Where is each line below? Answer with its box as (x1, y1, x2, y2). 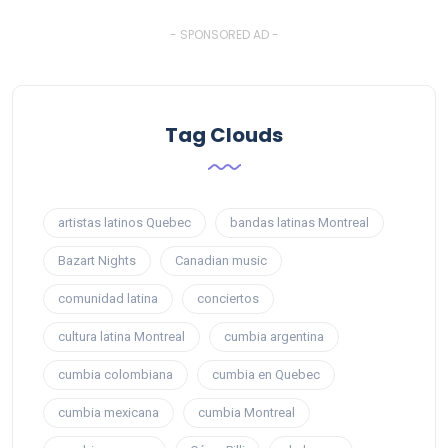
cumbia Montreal (198, 405, 295, 421)
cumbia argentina (224, 329, 324, 345)
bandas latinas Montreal (230, 215, 369, 231)
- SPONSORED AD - (169, 26, 279, 44)
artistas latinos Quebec (58, 215, 191, 231)
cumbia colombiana (58, 367, 173, 383)
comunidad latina (58, 291, 158, 307)
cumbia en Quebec (212, 367, 320, 383)
